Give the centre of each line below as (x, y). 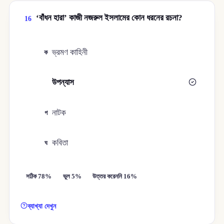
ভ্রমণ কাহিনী (70, 52)
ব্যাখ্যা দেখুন (42, 206)
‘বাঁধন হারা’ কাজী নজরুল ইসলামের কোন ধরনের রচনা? (109, 17)
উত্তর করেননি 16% (115, 177)
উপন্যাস (63, 82)
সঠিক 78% (39, 177)
